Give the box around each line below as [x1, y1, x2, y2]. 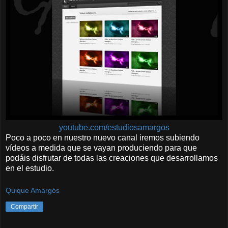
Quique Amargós [6, 186, 60, 194]
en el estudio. [6, 164, 54, 173]
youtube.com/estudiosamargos [59, 123, 169, 132]
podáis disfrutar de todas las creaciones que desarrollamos [6, 154, 218, 163]
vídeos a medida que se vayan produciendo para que [6, 144, 197, 153]
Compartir [11, 203, 38, 210]
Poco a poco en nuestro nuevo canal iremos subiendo [6, 133, 199, 142]
